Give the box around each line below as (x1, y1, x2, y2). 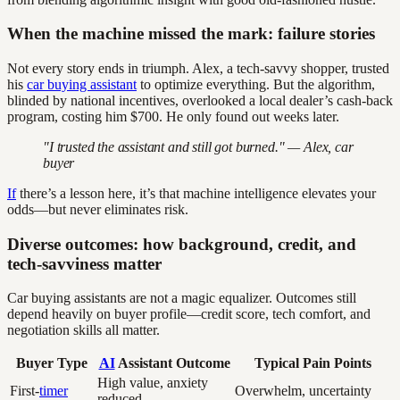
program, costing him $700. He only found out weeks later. (7, 109, 339, 125)
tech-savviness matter (7, 254, 162, 273)
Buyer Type (16, 355, 87, 371)
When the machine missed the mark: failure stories (7, 24, 375, 44)
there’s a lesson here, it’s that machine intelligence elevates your (16, 186, 376, 202)
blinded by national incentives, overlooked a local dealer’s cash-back (7, 93, 393, 109)
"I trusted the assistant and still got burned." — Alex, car (43, 139, 354, 155)
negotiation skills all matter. (7, 322, 160, 338)
